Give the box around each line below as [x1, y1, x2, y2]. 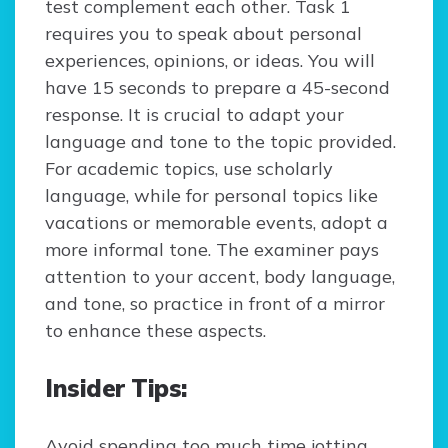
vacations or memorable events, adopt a [45, 211, 388, 235]
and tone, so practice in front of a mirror [45, 292, 385, 316]
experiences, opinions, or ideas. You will [45, 49, 375, 73]
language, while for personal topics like [45, 184, 378, 208]
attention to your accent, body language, [45, 265, 395, 289]
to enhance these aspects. [45, 319, 266, 343]
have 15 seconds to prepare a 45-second [45, 76, 390, 100]
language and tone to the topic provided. [45, 130, 396, 154]
